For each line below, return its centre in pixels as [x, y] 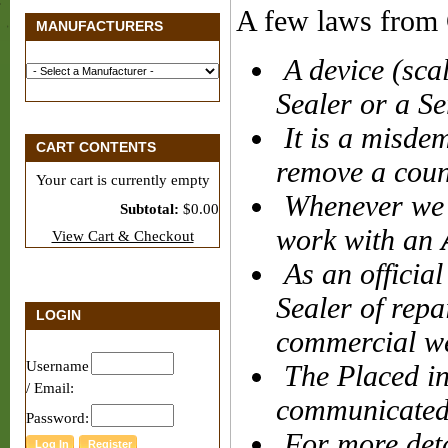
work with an [358, 240]
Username [57, 366]
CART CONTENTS [96, 147]
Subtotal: [151, 209]
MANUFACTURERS [99, 26]
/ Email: [50, 388]
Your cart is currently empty [122, 180]
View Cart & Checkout [122, 236]
